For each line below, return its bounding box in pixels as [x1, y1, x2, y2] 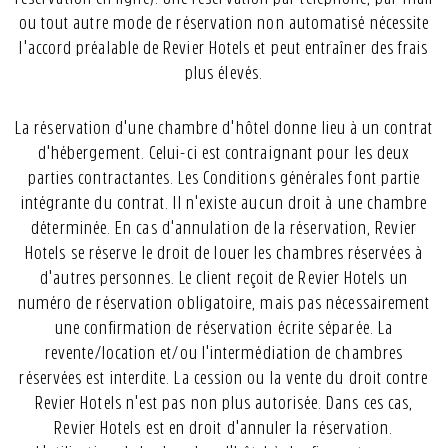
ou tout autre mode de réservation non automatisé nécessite [18, 14, 430, 32]
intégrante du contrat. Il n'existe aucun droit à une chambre [20, 194, 428, 212]
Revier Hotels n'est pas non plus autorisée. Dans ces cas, [34, 394, 414, 412]
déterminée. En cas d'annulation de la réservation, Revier [31, 219, 417, 237]
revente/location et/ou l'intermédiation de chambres [44, 344, 404, 362]
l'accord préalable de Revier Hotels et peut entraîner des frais [19, 39, 429, 57]
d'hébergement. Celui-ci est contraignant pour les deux [37, 144, 411, 162]
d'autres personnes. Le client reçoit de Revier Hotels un [40, 269, 408, 287]
